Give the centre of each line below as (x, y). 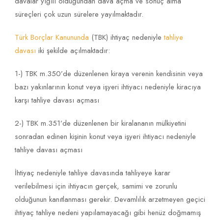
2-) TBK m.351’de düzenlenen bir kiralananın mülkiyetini (100, 124)
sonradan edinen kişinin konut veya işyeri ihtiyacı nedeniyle (105, 137)
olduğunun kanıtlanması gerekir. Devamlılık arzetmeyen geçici (110, 200)
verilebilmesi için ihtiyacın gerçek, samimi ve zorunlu (96, 186)
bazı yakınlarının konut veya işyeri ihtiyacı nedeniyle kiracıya (108, 87)
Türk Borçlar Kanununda (52, 38)
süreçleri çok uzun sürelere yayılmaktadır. (79, 14)
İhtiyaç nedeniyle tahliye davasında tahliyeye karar (93, 173)
